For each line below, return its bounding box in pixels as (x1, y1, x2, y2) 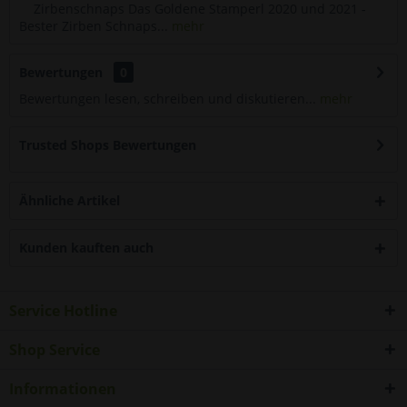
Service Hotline (9, 301, 117, 321)
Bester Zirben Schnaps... (19, 17, 168, 35)
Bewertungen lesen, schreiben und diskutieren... (19, 90, 316, 107)
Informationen (9, 379, 116, 399)
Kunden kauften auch (19, 239, 154, 256)
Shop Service (9, 340, 100, 360)
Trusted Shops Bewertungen (19, 136, 196, 154)
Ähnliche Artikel (19, 192, 120, 209)
